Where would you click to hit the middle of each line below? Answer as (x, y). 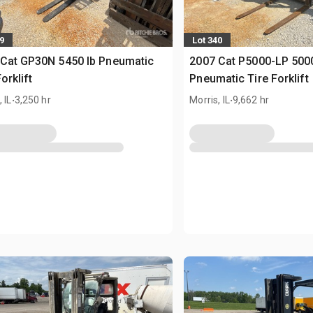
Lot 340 (208, 40)
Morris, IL (210, 100)
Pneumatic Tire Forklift (249, 79)
